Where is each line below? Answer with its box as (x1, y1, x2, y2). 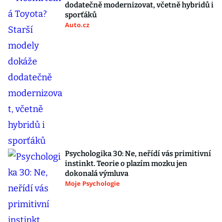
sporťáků (65, 10, 97, 19)
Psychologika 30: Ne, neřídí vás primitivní (65, 149, 211, 158)
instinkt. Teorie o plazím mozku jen (65, 159, 187, 168)
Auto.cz (65, 20, 89, 29)
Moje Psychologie (65, 179, 120, 188)
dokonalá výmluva (65, 169, 128, 178)
